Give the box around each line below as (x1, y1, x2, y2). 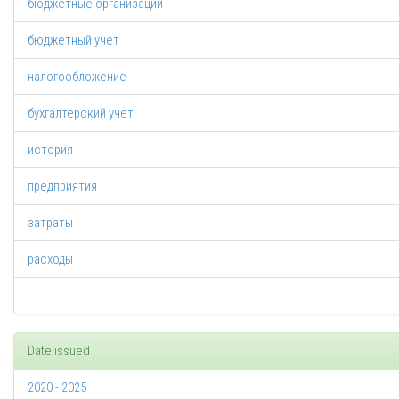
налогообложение (28, 69, 126, 85)
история (28, 142, 73, 158)
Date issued (28, 343, 90, 359)
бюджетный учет (28, 32, 119, 48)
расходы (28, 251, 73, 267)
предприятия (28, 178, 97, 194)
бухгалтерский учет (28, 105, 134, 121)
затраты (28, 215, 73, 231)
